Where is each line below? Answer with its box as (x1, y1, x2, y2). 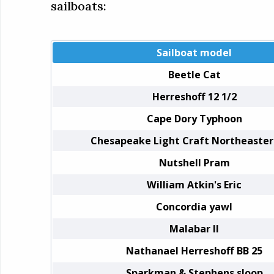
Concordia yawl (156, 199, 232, 213)
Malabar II (169, 221, 219, 235)
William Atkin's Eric (147, 177, 242, 191)
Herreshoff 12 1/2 (152, 89, 237, 103)
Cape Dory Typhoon (146, 111, 242, 125)
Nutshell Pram (158, 155, 230, 169)
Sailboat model (157, 45, 232, 59)
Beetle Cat (168, 67, 221, 81)
